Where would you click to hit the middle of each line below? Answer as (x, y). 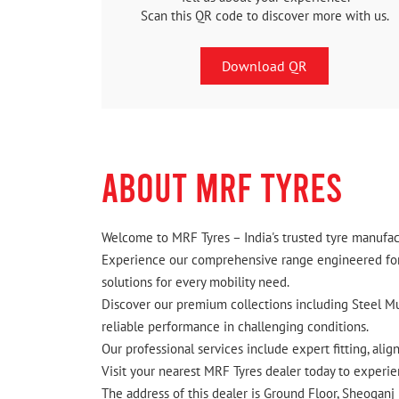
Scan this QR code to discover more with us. (265, 15)
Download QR (265, 65)
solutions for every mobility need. (195, 282)
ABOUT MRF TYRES (222, 187)
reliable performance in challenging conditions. (235, 327)
